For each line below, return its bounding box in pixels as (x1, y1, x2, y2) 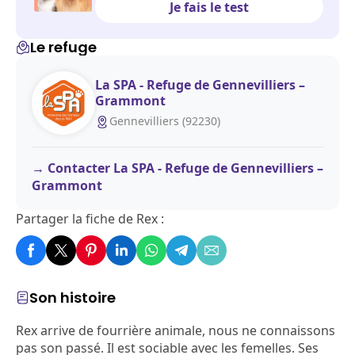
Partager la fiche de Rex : (16, 210, 164, 227)
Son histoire (29, 288, 116, 307)
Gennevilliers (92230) (109, 113, 220, 128)
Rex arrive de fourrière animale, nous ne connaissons (16, 322, 335, 339)
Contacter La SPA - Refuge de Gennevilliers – (48, 159, 323, 177)
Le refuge (30, 37, 97, 57)
